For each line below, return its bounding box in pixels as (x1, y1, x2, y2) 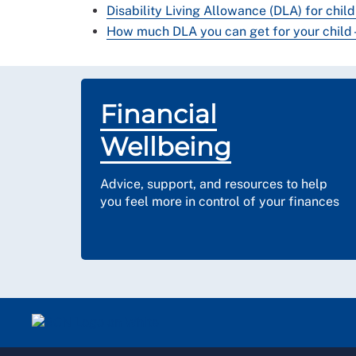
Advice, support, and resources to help (100, 176, 327, 192)
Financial (100, 99, 217, 130)
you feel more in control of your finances (100, 194, 339, 209)
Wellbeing (100, 131, 231, 162)
